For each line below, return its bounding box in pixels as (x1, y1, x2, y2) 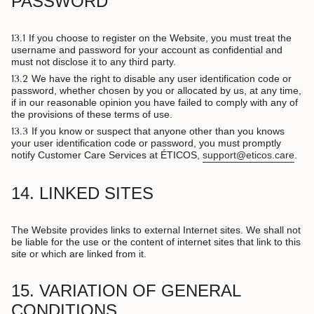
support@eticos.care (203, 149, 294, 161)
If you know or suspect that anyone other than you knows (32, 125, 285, 137)
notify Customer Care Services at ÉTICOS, (11, 149, 203, 161)
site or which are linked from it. (11, 248, 146, 260)
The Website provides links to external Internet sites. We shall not (11, 224, 301, 236)
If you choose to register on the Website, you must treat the (29, 32, 292, 44)
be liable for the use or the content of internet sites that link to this (11, 236, 301, 248)
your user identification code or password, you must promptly (11, 137, 281, 149)
